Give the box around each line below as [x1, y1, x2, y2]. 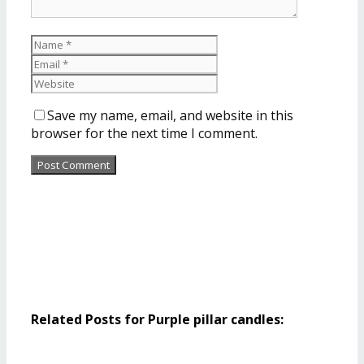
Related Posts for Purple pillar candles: [31, 310, 284, 329]
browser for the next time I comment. [31, 124, 258, 143]
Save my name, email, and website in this [47, 106, 293, 125]
